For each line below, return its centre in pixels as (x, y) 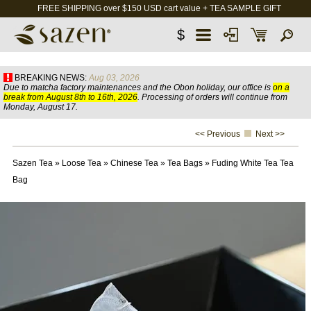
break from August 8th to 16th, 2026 (70, 97)
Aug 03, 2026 (114, 78)
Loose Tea (81, 163)
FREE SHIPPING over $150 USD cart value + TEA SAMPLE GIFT (159, 8)
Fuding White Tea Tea (252, 163)
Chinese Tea (134, 163)
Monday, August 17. (41, 107)
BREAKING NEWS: (51, 78)
